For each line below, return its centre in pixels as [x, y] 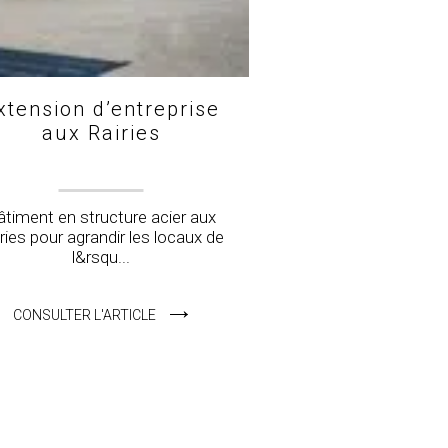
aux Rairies [101, 132]
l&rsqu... [101, 256]
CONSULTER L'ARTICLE [86, 314]
